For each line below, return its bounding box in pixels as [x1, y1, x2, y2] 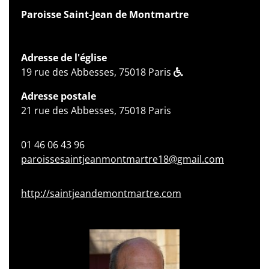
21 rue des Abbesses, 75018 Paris [21, 103, 171, 117]
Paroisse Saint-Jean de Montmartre [21, 7, 189, 21]
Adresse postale [21, 89, 96, 103]
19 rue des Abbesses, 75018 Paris [21, 65, 174, 79]
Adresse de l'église [21, 50, 107, 64]
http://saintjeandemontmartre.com [21, 186, 181, 200]
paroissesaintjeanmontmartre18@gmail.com [21, 152, 224, 166]
